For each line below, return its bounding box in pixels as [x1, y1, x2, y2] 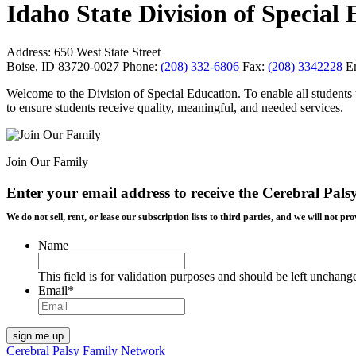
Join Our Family [6, 155, 88, 169]
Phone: [122, 60, 157, 74]
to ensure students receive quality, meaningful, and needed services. [6, 101, 343, 115]
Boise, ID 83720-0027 [6, 60, 122, 74]
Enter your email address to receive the [6, 184, 262, 202]
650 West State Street [51, 45, 161, 60]
